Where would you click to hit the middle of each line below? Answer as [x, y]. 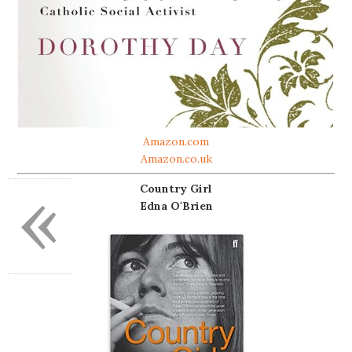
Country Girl [176, 189]
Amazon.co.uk [176, 159]
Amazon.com [176, 141]
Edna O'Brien [176, 206]
